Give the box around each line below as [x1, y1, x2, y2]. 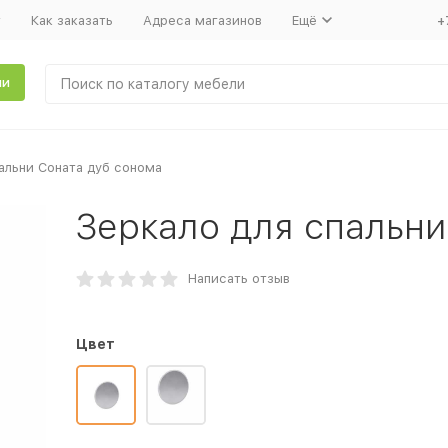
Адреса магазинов [142, 12, 262, 28]
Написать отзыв [187, 271, 290, 286]
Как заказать [30, 12, 113, 28]
